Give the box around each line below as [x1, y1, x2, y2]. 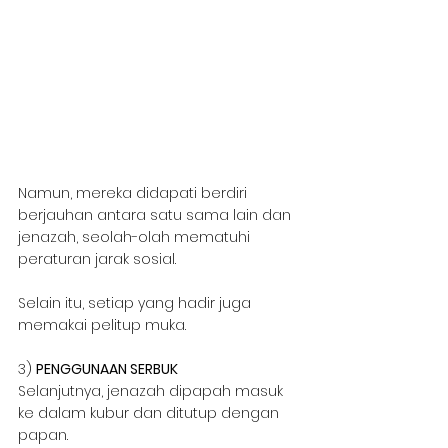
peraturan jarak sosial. [18, 249, 176, 270]
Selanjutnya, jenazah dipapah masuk [18, 381, 287, 402]
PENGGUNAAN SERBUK [36, 359, 178, 380]
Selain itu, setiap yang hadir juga [18, 293, 255, 314]
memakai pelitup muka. [18, 315, 186, 336]
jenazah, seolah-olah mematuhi [18, 227, 254, 248]
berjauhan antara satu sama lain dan [18, 205, 295, 226]
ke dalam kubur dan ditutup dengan [18, 403, 283, 424]
